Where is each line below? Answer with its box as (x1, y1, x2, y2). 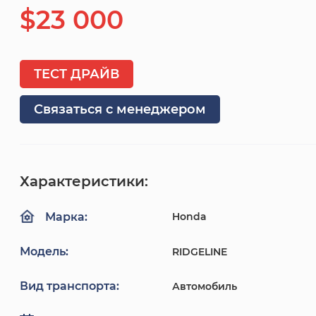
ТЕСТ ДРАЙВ (34, 66, 119, 82)
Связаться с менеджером (34, 102, 206, 117)
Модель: (20, 245, 68, 259)
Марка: (45, 210, 87, 224)
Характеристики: (20, 173, 148, 190)
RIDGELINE (172, 245, 227, 259)
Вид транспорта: (20, 279, 119, 293)
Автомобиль (172, 280, 237, 293)
